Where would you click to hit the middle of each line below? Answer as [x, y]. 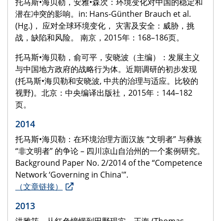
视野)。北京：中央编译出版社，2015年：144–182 [104, 93]
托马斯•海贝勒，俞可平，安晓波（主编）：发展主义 [108, 57]
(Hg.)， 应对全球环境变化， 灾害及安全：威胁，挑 [105, 26]
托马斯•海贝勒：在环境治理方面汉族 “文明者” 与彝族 [109, 139]
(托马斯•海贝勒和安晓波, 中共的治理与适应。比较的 [107, 81]
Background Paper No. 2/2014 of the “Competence [109, 163]
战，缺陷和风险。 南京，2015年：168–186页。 [100, 38]
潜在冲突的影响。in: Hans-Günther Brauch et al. [103, 14]
